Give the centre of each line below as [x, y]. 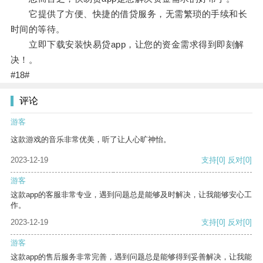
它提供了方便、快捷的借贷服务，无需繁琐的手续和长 [129, 14]
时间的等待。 [38, 29]
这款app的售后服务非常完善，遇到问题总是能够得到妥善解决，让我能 [131, 257]
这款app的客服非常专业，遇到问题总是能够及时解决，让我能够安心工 [131, 195]
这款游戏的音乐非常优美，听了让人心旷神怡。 [91, 140]
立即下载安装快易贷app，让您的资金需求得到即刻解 [127, 45]
